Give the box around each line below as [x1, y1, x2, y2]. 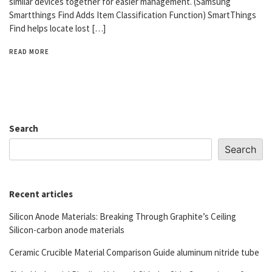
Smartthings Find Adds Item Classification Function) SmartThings [9, 8, 256, 21]
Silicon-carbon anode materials [9, 223, 124, 236]
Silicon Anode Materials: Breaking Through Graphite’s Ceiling [9, 210, 236, 222]
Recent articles [9, 188, 73, 200]
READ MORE [9, 47, 49, 56]
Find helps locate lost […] [9, 22, 106, 34]
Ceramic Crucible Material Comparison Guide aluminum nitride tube [9, 246, 259, 258]
